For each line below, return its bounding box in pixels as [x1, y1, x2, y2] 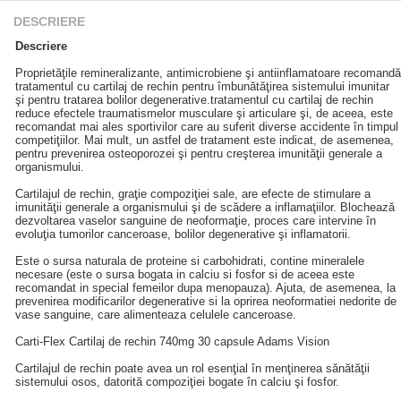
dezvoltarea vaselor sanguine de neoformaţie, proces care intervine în [15, 214, 376, 227]
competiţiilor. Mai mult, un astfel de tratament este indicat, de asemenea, [15, 133, 394, 147]
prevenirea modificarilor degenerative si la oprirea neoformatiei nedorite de [15, 294, 397, 308]
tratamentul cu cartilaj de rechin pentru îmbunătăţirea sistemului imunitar [15, 80, 389, 93]
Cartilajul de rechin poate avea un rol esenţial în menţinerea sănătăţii [15, 362, 370, 375]
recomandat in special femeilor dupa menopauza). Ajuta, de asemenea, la [15, 281, 396, 294]
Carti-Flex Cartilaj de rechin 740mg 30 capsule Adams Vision [15, 335, 329, 348]
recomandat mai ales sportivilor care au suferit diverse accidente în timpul [15, 120, 398, 133]
